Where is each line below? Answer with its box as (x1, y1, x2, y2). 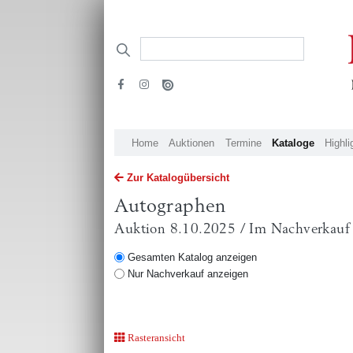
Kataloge (271, 136, 314, 149)
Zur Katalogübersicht (126, 171, 229, 184)
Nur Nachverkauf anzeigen (127, 268, 248, 281)
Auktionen (169, 136, 215, 149)
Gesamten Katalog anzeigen (127, 251, 257, 264)
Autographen (114, 196, 226, 216)
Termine (225, 136, 262, 149)
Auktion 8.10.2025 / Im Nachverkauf (114, 221, 350, 236)
